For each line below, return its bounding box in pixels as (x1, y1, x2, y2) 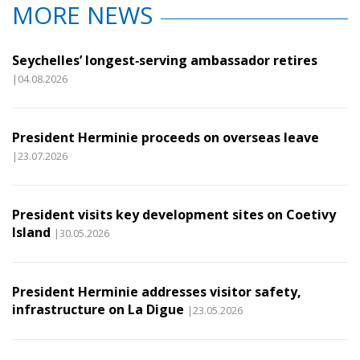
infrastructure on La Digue (12, 301, 184, 318)
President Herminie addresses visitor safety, (12, 283, 301, 301)
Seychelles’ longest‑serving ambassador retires (12, 51, 317, 69)
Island (12, 223, 51, 241)
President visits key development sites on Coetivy (12, 206, 336, 223)
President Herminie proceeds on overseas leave (12, 129, 319, 146)
